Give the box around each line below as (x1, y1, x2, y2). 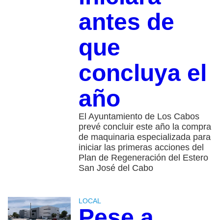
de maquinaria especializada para (78, 132, 211, 142)
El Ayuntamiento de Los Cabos (78, 111, 199, 122)
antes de (78, 9, 174, 35)
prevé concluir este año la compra (78, 122, 211, 132)
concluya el (78, 60, 207, 86)
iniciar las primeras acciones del (78, 142, 204, 153)
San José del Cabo (78, 163, 153, 173)
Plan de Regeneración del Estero (78, 153, 208, 163)
